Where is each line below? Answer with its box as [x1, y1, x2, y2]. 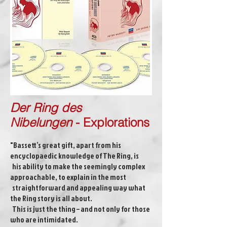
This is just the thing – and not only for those [10, 204, 150, 214]
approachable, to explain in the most [10, 172, 126, 182]
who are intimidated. [10, 214, 78, 225]
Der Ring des [10, 100, 82, 115]
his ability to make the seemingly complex [10, 161, 145, 172]
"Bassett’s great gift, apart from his [10, 140, 121, 150]
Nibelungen [10, 115, 72, 130]
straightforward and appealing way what [10, 182, 145, 193]
